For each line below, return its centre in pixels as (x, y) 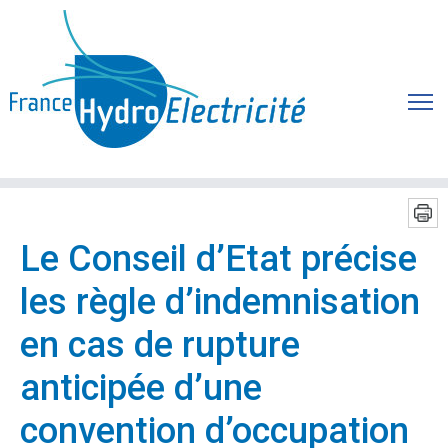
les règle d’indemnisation (220, 302)
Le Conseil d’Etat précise (218, 259)
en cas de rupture (160, 345)
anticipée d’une (141, 388)
